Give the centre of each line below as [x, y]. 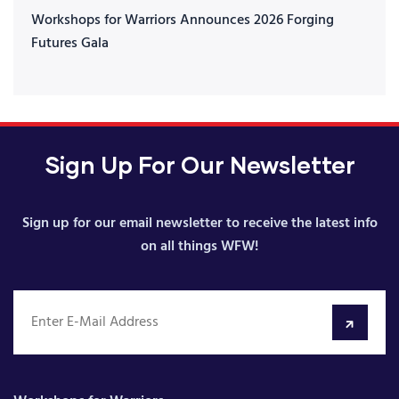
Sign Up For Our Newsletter [199, 164]
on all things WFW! [199, 247]
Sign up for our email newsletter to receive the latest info [199, 224]
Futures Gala [70, 44]
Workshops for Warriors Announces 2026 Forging [183, 20]
